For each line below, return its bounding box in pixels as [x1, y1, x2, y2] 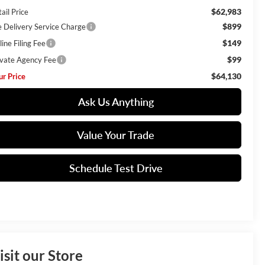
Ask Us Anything [77, 95, 154, 108]
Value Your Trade [77, 128, 154, 141]
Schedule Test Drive [69, 161, 163, 174]
